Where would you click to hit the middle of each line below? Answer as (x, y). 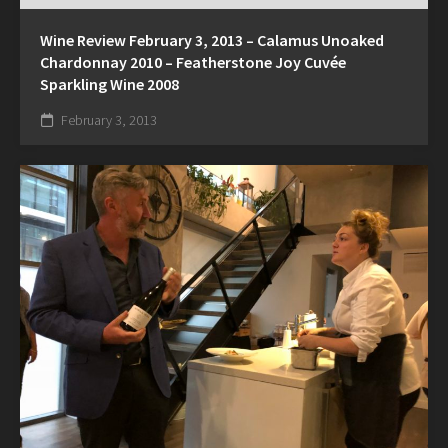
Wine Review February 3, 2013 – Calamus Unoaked (212, 40)
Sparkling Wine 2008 (109, 84)
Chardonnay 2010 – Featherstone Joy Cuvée (193, 62)
